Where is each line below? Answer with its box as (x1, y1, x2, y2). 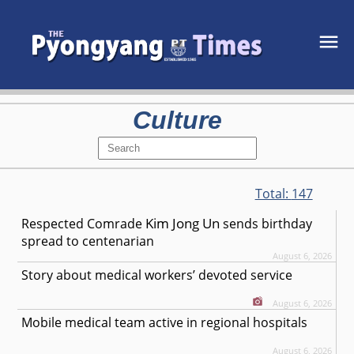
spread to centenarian (21, 232, 155, 250)
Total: (254, 185, 292, 203)
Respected (21, 215, 88, 233)
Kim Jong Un (145, 214, 220, 233)
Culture (132, 106, 222, 135)
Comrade (87, 215, 143, 233)
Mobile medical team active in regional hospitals (21, 314, 308, 332)
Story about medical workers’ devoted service (21, 266, 293, 284)
